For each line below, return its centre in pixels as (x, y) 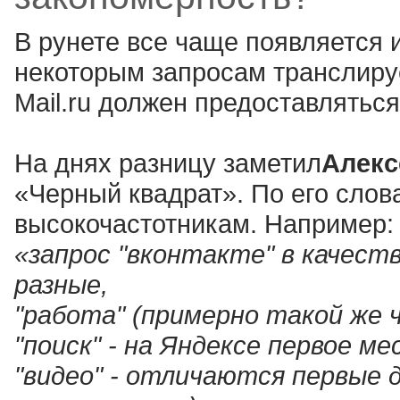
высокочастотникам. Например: (204, 224)
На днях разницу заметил (168, 163)
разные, (61, 284)
